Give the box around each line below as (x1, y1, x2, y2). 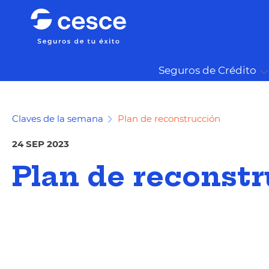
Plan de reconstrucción (118, 113, 220, 124)
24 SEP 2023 (12, 138, 69, 150)
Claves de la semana (12, 113, 103, 124)
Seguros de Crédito (159, 64, 256, 76)
